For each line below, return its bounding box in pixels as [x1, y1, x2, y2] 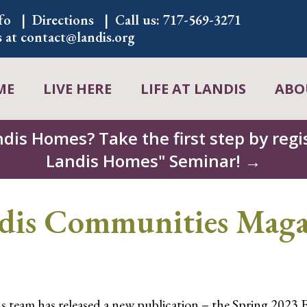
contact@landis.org [21, 28, 136, 46]
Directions [32, 11, 95, 29]
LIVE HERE [42, 79, 112, 98]
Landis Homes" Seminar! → [46, 149, 261, 172]
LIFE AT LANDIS [140, 79, 246, 98]
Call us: [115, 11, 164, 29]
